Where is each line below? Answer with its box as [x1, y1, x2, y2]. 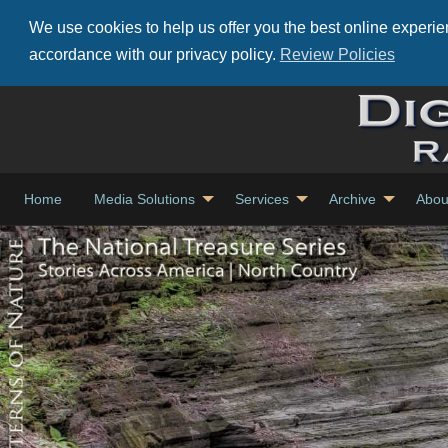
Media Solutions [94, 191, 195, 208]
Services [235, 191, 289, 208]
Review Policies [279, 46, 395, 64]
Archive [329, 191, 376, 208]
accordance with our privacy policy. [28, 46, 280, 64]
